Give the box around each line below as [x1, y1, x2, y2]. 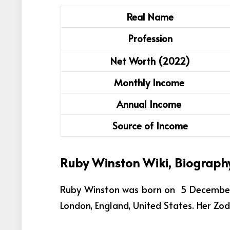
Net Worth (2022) [110, 54, 190, 68]
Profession [128, 31, 172, 45]
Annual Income [117, 97, 184, 111]
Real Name [127, 10, 174, 24]
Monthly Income [113, 75, 187, 89]
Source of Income [112, 119, 188, 132]
